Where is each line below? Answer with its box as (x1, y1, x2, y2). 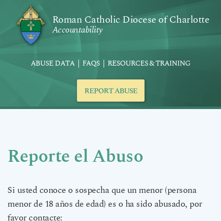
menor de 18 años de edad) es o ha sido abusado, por (7, 199, 202, 209)
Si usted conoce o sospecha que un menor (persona (7, 185, 196, 195)
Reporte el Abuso (7, 143, 143, 167)
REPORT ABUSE (84, 85, 137, 96)
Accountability (52, 26, 103, 35)
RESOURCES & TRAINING (108, 60, 190, 68)
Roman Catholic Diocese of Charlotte (52, 15, 210, 25)
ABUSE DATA (31, 60, 74, 68)
